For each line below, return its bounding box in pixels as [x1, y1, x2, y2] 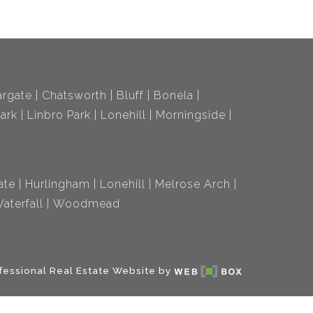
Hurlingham [25, 177, 90, 191]
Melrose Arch [155, 177, 231, 191]
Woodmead [53, 196, 120, 210]
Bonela [154, 88, 194, 102]
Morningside [156, 108, 226, 122]
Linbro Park [27, 108, 91, 122]
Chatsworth [42, 88, 107, 102]
